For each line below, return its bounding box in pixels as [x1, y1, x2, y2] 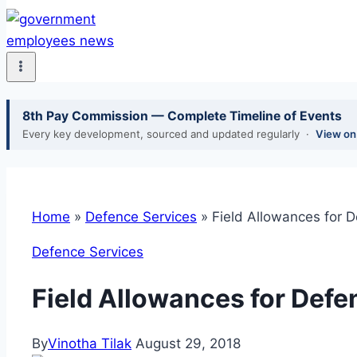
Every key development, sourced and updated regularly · [22, 127, 316, 141]
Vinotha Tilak [48, 335, 131, 352]
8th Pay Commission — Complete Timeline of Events [22, 108, 342, 124]
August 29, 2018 [135, 335, 241, 352]
